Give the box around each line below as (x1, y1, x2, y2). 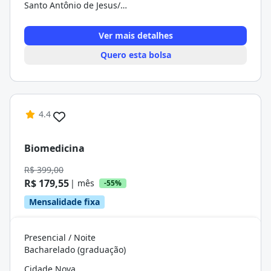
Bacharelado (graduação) (24, 244, 126, 255)
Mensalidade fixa (29, 196, 100, 207)
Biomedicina (24, 141, 85, 155)
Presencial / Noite (24, 232, 96, 243)
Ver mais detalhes (98, 30, 173, 41)
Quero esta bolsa (100, 49, 171, 60)
